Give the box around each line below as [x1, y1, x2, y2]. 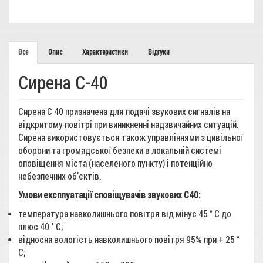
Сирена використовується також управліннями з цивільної [18, 132, 243, 143]
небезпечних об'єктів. [18, 171, 102, 182]
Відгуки [148, 48, 170, 56]
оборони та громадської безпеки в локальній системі [18, 145, 221, 156]
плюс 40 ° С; [18, 221, 63, 232]
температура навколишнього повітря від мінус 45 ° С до [18, 208, 231, 220]
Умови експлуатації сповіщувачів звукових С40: [18, 190, 201, 201]
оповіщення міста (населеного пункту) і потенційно [18, 158, 213, 169]
